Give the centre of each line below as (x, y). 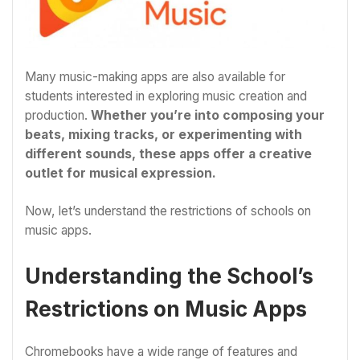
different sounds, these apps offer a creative (168, 153)
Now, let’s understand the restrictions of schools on (168, 211)
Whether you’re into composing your (208, 115)
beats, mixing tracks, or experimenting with (164, 134)
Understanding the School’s (169, 276)
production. (58, 115)
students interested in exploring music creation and (166, 96)
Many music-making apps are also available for (155, 76)
